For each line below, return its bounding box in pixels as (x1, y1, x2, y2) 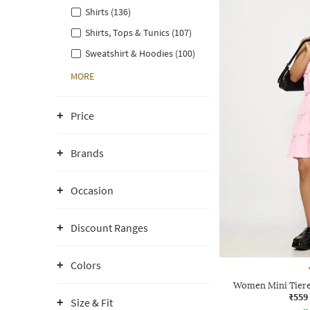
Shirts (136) (85, 6, 131, 18)
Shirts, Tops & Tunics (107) (85, 26, 192, 39)
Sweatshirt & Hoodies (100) (85, 47, 195, 60)
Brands (71, 146, 104, 160)
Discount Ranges (71, 221, 148, 235)
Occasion (71, 183, 113, 197)
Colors (71, 258, 101, 272)
